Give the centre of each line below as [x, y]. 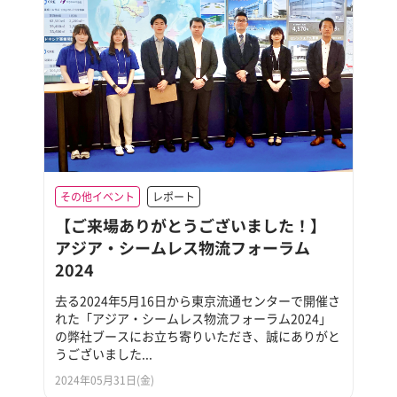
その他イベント [98, 196]
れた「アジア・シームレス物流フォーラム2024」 [194, 318]
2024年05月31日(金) [105, 380]
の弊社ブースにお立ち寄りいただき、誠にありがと [198, 335]
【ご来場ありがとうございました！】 [191, 225]
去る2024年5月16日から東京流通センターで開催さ [198, 300]
